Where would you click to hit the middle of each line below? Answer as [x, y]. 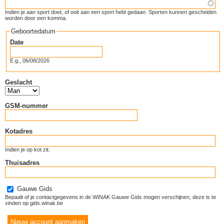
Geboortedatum [33, 31]
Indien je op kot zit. [27, 149]
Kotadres [19, 131]
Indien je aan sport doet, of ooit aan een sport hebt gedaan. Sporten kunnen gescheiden [111, 12]
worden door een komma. [36, 18]
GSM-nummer [26, 106]
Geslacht [18, 82]
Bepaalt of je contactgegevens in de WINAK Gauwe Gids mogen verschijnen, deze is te [110, 197]
